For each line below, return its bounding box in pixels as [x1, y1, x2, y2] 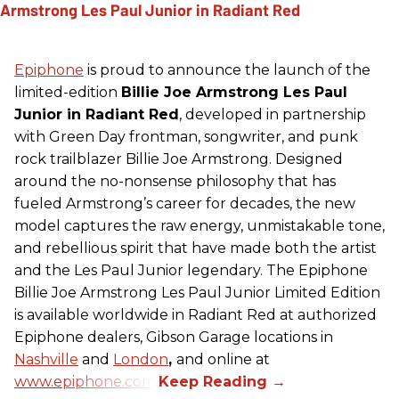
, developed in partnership [179, 105, 366, 123]
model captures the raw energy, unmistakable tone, [14, 216, 385, 234]
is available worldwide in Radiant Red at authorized [14, 305, 377, 323]
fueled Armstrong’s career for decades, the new [14, 194, 355, 212]
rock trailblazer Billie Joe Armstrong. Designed [14, 150, 343, 167]
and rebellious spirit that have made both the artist [14, 239, 377, 256]
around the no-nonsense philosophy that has [14, 172, 336, 190]
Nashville [14, 350, 78, 368]
